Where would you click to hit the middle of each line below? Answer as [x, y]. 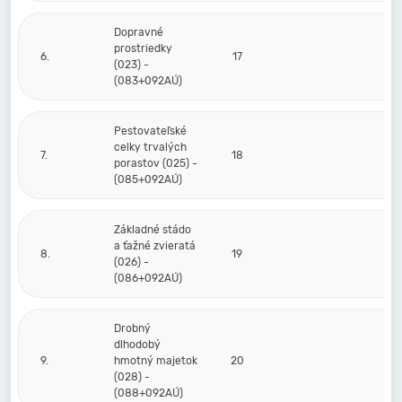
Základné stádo [153, 230]
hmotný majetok [156, 361]
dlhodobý [137, 345]
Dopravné [139, 32]
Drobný [132, 328]
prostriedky [143, 48]
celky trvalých [150, 147]
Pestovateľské [150, 131]
